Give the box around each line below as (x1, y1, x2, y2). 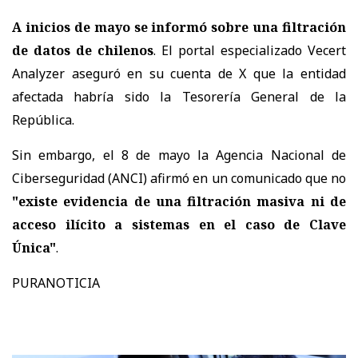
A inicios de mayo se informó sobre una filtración (12, 18, 346, 36)
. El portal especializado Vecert (153, 41, 346, 59)
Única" (12, 238, 56, 257)
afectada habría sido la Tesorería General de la (12, 87, 346, 105)
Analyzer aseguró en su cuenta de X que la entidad (12, 64, 346, 82)
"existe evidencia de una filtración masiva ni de (12, 192, 346, 210)
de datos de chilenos (12, 41, 153, 59)
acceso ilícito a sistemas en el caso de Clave (12, 215, 346, 233)
